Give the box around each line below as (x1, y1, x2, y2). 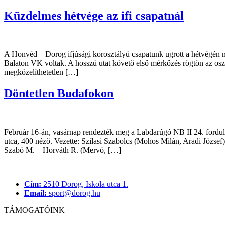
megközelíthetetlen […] (4, 67, 78, 76)
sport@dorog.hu (47, 188, 100, 197)
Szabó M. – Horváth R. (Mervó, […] (4, 145, 121, 154)
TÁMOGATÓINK (4, 205, 65, 214)
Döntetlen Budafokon (4, 86, 114, 100)
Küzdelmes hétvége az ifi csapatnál (4, 9, 184, 22)
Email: (24, 188, 47, 197)
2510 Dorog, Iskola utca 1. (41, 179, 128, 188)
